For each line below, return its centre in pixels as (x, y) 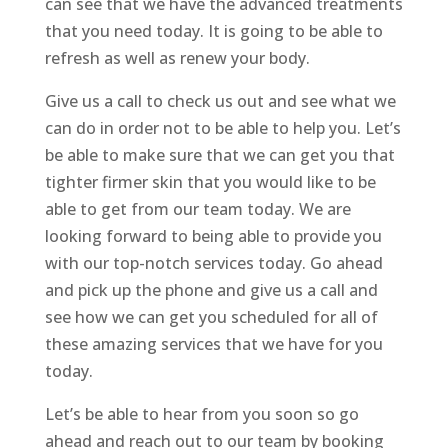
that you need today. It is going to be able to (213, 31)
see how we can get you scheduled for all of (211, 317)
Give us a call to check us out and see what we (220, 101)
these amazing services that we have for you (213, 344)
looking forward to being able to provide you (213, 236)
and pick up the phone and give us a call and (211, 290)
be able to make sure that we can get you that (219, 155)
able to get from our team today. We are (197, 209)
